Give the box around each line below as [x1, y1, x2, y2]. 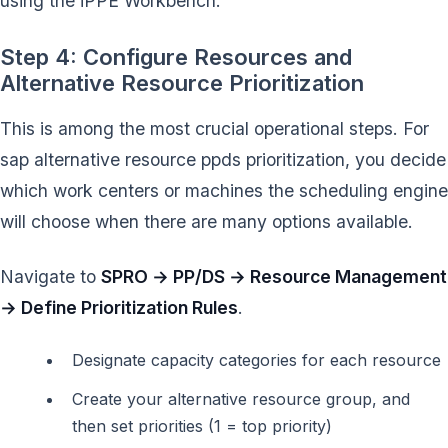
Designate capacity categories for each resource [72, 350, 441, 371]
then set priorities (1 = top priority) [72, 416, 332, 437]
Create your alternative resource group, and [72, 389, 410, 410]
